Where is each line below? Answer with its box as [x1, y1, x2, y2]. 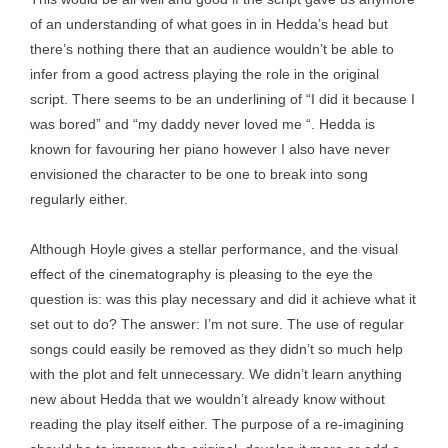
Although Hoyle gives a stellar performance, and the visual [30, 241, 398, 257]
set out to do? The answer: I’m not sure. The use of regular [30, 316, 404, 332]
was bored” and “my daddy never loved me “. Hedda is [30, 116, 375, 132]
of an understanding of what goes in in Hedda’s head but [30, 16, 388, 32]
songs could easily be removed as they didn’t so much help [30, 341, 403, 357]
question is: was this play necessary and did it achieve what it [30, 291, 416, 307]
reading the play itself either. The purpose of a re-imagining [30, 416, 404, 432]
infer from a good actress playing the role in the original [30, 66, 379, 82]
